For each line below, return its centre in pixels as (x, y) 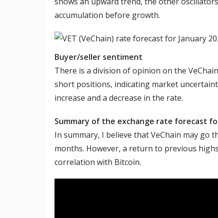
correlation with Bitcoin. (98, 162)
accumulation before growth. (107, 15)
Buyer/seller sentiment (99, 57)
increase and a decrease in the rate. (119, 98)
